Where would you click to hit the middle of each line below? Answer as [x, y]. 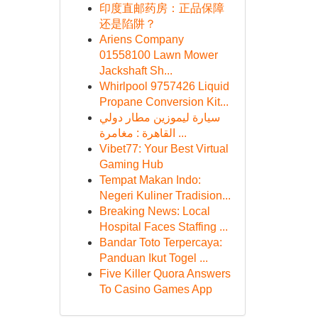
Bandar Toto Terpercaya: [160, 242]
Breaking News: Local [154, 211]
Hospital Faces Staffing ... [163, 227]
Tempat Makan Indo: [150, 180]
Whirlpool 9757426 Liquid [164, 86]
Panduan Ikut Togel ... [153, 258]
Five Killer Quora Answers [165, 274]
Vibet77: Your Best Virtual [164, 149]
